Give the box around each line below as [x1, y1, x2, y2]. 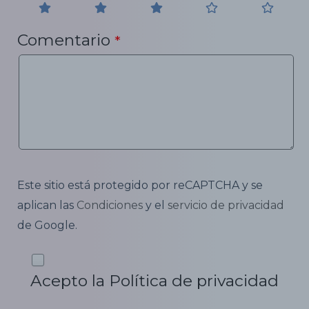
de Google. [17, 218, 77, 232]
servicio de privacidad [168, 198, 284, 212]
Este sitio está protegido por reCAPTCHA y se [17, 178, 263, 192]
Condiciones [77, 198, 143, 212]
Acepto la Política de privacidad [30, 270, 279, 290]
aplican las [17, 198, 77, 212]
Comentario [17, 30, 114, 50]
